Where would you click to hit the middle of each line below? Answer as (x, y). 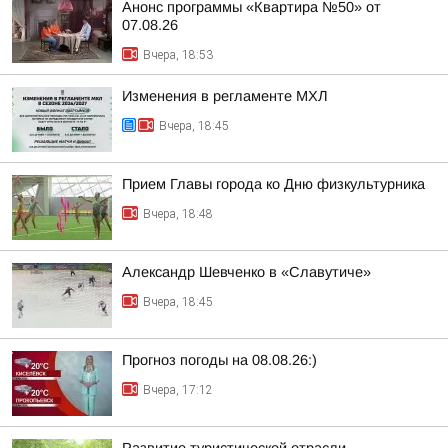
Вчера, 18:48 (178, 214)
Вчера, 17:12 (178, 390)
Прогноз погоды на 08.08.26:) (219, 360)
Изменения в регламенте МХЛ (225, 96)
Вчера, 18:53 (178, 55)
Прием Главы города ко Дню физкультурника (273, 184)
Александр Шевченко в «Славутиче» (246, 272)
